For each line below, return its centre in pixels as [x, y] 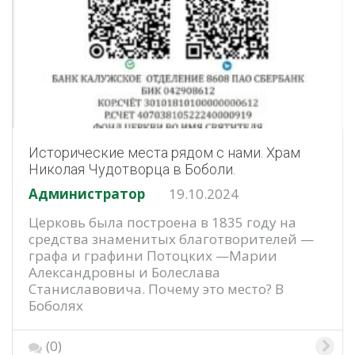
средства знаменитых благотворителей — [171, 239]
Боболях [56, 306]
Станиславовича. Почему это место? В [156, 289]
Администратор [87, 194]
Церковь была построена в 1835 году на [162, 223]
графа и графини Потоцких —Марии [153, 256]
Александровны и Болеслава [124, 273]
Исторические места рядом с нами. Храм [164, 153]
